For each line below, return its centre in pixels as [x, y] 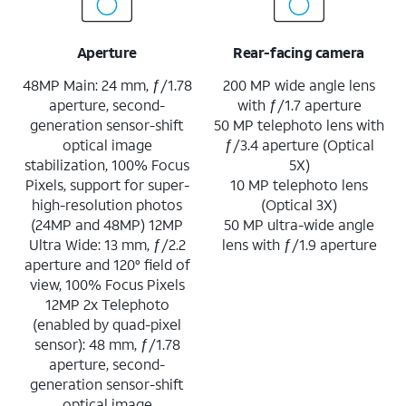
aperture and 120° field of [107, 264]
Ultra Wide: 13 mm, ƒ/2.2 [107, 244]
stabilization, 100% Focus [107, 164]
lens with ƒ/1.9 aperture [299, 244]
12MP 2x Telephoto [107, 304]
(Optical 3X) [299, 204]
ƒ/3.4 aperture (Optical [299, 144]
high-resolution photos [107, 204]
